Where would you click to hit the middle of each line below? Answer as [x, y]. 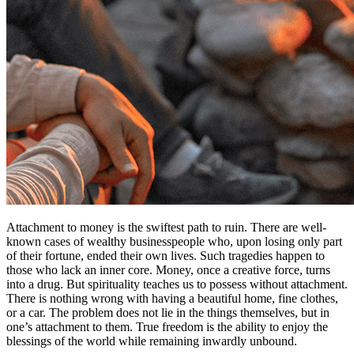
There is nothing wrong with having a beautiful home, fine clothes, [172, 299]
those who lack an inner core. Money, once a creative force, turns [168, 270]
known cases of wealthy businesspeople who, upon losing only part [174, 242]
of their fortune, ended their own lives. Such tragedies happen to [166, 256]
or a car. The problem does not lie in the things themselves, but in [168, 313]
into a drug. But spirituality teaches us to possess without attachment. [177, 284]
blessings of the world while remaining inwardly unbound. [152, 341]
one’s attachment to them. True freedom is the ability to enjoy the [167, 327]
